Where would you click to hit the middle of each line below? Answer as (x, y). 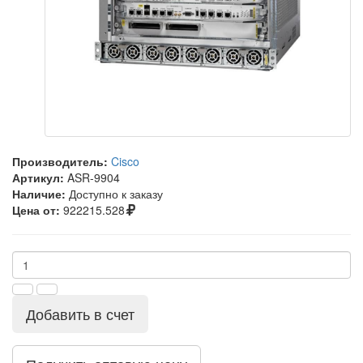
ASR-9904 (94, 178)
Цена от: (36, 210)
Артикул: (38, 178)
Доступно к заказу (116, 194)
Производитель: (60, 162)
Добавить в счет (80, 314)
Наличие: (39, 194)
